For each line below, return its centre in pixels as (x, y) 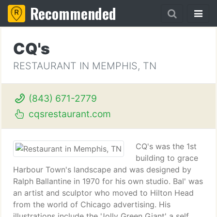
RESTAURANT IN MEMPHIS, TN (85, 66)
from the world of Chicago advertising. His (92, 204)
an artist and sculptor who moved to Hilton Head (103, 193)
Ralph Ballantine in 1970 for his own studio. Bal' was (108, 181)
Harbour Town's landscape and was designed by (102, 170)
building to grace (167, 158)
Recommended (73, 13)
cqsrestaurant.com (68, 114)
